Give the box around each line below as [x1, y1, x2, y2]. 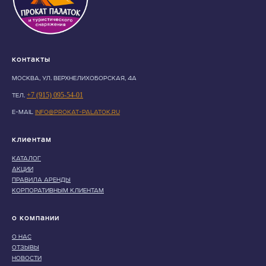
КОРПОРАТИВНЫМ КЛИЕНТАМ [12, 186, 104, 194]
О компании [12, 214, 59, 222]
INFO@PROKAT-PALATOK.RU [35, 108, 120, 116]
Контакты [12, 56, 50, 64]
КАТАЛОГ [12, 154, 41, 162]
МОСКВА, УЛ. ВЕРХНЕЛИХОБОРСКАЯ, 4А [12, 74, 137, 82]
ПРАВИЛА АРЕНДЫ [12, 176, 71, 183]
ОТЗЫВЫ [12, 243, 39, 251]
